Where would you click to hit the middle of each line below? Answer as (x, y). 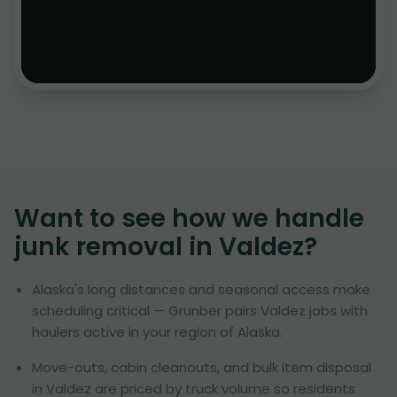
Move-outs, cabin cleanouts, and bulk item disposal (202, 367)
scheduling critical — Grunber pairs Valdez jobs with (200, 311)
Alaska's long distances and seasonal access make (201, 289)
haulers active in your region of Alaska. (157, 332)
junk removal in (117, 247)
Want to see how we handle (189, 218)
